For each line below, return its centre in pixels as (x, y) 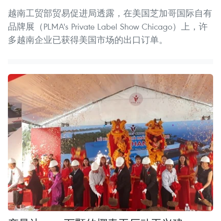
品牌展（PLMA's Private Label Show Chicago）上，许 (108, 27)
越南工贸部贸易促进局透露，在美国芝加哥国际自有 (110, 13)
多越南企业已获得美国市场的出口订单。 (88, 40)
